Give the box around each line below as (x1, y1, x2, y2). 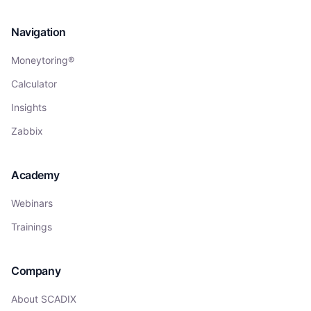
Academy (11, 168, 60, 182)
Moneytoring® (11, 54, 74, 66)
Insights (11, 101, 47, 113)
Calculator (11, 78, 57, 90)
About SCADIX (11, 293, 76, 305)
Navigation (11, 25, 66, 39)
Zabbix (11, 125, 43, 137)
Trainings (11, 221, 52, 233)
